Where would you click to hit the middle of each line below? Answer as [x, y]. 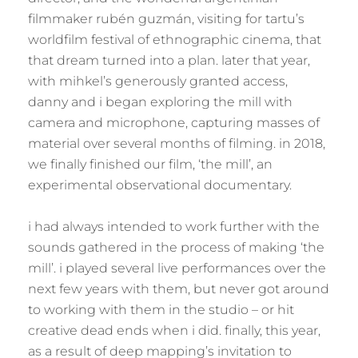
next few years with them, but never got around [179, 289]
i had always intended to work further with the [174, 227]
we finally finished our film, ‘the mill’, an [150, 164]
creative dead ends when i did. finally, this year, [174, 330]
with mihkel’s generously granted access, [158, 81]
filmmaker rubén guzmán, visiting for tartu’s [166, 19]
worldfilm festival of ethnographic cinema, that [175, 40]
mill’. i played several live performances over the [177, 268]
